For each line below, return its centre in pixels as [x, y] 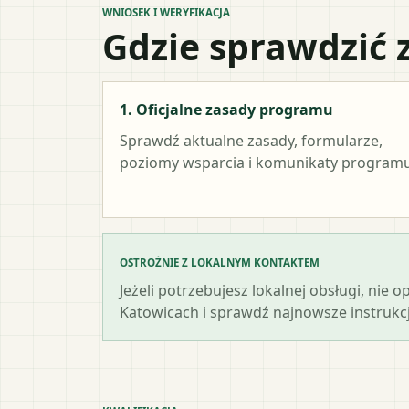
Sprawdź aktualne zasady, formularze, [251, 140]
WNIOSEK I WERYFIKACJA [166, 12]
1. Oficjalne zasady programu [226, 109]
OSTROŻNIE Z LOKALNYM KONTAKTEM [220, 262]
